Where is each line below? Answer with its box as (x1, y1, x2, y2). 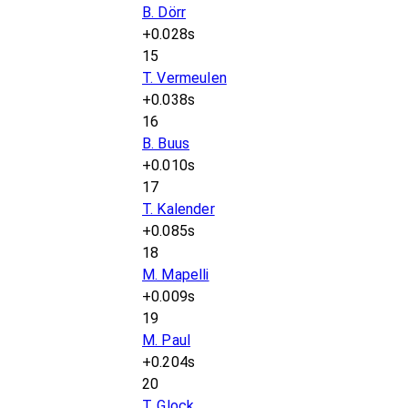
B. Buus (142, 135, 190, 152)
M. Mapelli (142, 266, 209, 283)
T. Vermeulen (142, 69, 227, 87)
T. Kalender (142, 200, 215, 218)
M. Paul (142, 331, 191, 349)
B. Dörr (142, 4, 187, 21)
